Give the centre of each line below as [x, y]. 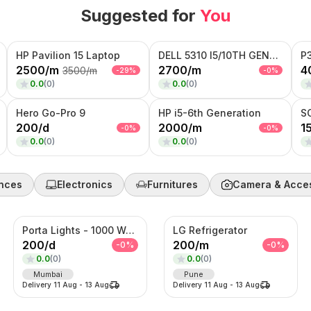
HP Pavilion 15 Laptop [68, 55]
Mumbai [48, 274]
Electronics [85, 184]
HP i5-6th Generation [210, 112]
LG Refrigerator [210, 230]
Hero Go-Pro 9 [51, 112]
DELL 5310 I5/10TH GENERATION [274, 55]
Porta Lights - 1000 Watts [130, 230]
